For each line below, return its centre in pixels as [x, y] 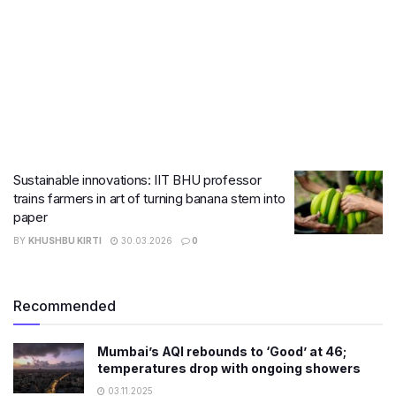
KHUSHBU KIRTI [65, 240]
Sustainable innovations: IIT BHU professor [137, 180]
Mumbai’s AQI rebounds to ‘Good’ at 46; [222, 351]
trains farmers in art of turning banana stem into [149, 198]
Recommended [65, 306]
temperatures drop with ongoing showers [229, 368]
